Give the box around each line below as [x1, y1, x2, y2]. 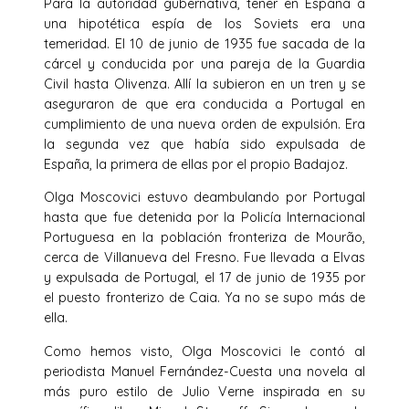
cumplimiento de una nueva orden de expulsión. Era [44, 116, 365, 133]
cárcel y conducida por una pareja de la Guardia [44, 56, 365, 73]
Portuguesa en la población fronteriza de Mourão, [44, 229, 365, 246]
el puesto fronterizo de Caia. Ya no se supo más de [44, 289, 365, 307]
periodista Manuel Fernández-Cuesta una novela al [44, 362, 365, 380]
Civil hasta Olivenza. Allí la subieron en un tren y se [44, 76, 365, 93]
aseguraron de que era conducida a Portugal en [44, 96, 365, 113]
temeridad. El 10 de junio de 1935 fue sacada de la [44, 36, 365, 53]
